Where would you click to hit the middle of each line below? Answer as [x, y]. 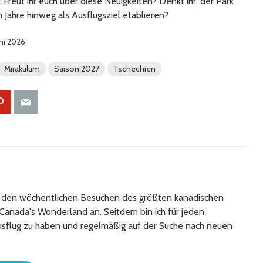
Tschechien [134, 69]
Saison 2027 [77, 69]
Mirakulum [22, 69]
